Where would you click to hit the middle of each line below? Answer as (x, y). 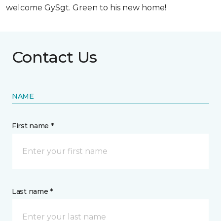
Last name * (32, 191)
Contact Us (55, 57)
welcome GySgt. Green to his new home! (86, 8)
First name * (33, 126)
